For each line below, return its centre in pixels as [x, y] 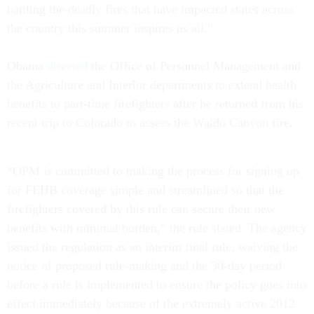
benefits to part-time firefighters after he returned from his [155, 104]
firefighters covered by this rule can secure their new [141, 209]
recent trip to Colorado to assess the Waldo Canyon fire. [150, 123]
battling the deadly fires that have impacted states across [150, 9]
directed [67, 66]
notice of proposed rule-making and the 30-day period [144, 266]
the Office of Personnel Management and [194, 66]
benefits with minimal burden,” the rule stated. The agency [157, 228]
